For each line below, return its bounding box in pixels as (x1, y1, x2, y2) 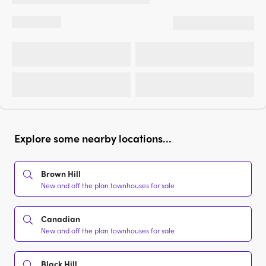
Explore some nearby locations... (14, 131, 172, 146)
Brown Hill (41, 167, 81, 180)
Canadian (41, 213, 80, 225)
